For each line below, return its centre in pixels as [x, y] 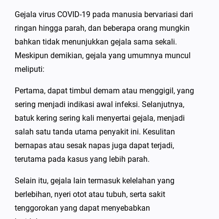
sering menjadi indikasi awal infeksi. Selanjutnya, [99, 105]
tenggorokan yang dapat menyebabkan [82, 208]
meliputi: [30, 69]
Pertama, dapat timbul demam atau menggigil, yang [104, 91]
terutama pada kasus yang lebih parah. [82, 159]
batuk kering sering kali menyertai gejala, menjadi [100, 118]
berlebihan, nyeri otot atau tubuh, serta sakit [90, 195]
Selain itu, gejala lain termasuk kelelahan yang [95, 181]
